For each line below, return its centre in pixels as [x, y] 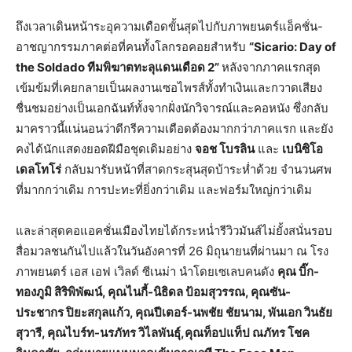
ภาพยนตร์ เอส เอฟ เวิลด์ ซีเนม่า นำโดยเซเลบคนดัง [147, 271]
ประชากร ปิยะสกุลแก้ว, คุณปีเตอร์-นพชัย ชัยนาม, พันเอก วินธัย [174, 312]
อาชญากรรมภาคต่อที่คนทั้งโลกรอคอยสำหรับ [132, 47]
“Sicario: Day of [293, 47]
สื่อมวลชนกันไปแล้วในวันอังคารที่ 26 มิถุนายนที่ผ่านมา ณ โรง [172, 251]
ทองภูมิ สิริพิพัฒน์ [59, 292]
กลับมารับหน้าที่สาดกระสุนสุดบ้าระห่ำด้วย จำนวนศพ [196, 169]
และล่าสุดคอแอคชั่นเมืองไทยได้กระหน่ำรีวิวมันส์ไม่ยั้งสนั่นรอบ [174, 231]
